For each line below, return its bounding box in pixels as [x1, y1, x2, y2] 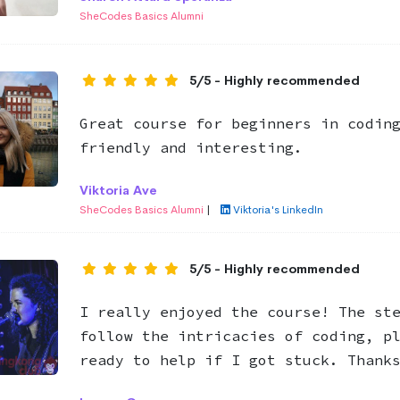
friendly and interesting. [79, 138, 303, 157]
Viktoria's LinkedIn [232, 203, 323, 218]
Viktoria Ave [79, 182, 157, 199]
